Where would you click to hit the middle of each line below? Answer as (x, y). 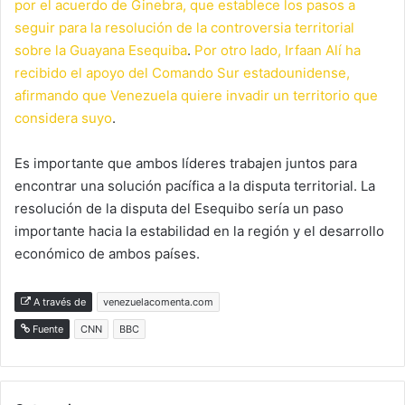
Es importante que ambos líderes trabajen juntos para (186, 163)
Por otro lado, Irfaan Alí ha (278, 50)
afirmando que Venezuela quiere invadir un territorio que (196, 95)
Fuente (47, 329)
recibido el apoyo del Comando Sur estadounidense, (182, 72)
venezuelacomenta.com (158, 301)
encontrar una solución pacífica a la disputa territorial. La (195, 185)
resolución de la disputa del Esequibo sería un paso (179, 208)
